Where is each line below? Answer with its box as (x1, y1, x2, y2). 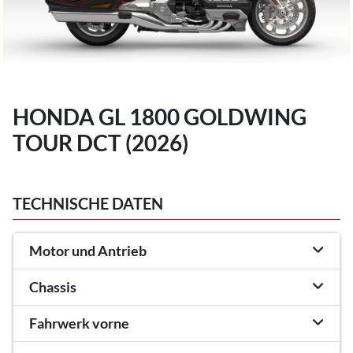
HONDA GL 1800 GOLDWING (13, 102, 307, 130)
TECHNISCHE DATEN (13, 193, 163, 213)
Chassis (29, 278, 76, 295)
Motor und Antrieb (29, 242, 147, 259)
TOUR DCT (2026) (13, 128, 188, 156)
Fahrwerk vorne (29, 314, 129, 332)
